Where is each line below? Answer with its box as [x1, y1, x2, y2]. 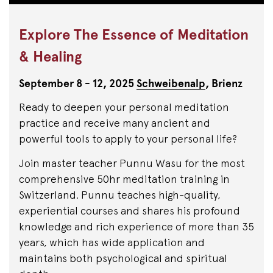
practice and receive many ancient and [19, 116, 210, 130]
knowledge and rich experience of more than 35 [19, 219, 254, 233]
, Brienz [205, 77, 243, 90]
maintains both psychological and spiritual [19, 251, 227, 264]
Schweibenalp [136, 77, 205, 90]
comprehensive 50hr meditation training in [19, 172, 230, 185]
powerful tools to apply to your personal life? [19, 132, 237, 146]
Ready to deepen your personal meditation [19, 101, 229, 114]
